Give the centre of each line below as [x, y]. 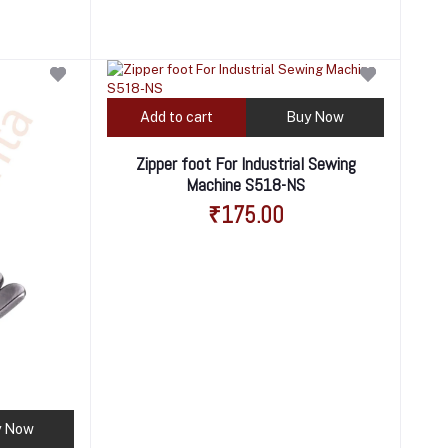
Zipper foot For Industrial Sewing [245, 163]
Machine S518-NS [246, 184]
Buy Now [314, 116]
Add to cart [176, 116]
